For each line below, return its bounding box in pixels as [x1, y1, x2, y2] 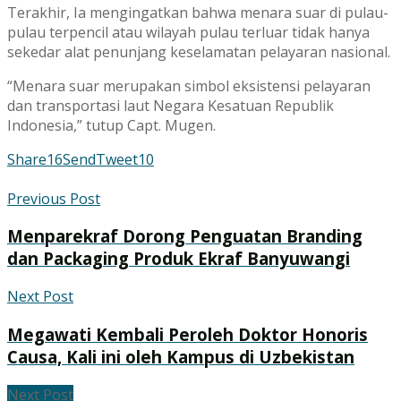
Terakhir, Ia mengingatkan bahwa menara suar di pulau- [7, 2, 388, 22]
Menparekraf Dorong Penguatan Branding [7, 225, 363, 248]
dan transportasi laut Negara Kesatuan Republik [7, 95, 334, 115]
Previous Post [7, 188, 100, 209]
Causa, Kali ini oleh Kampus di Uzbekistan [7, 345, 354, 368]
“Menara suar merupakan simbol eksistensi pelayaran [7, 75, 371, 96]
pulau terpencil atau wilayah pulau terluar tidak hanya [7, 21, 370, 42]
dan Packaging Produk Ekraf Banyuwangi [7, 247, 350, 270]
